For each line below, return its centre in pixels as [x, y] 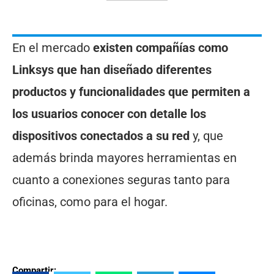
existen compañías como [161, 47]
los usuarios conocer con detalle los [109, 113]
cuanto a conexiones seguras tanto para [121, 180]
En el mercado [53, 47]
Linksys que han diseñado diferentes [112, 69]
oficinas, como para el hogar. [90, 202]
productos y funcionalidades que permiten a [131, 91]
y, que [206, 135]
